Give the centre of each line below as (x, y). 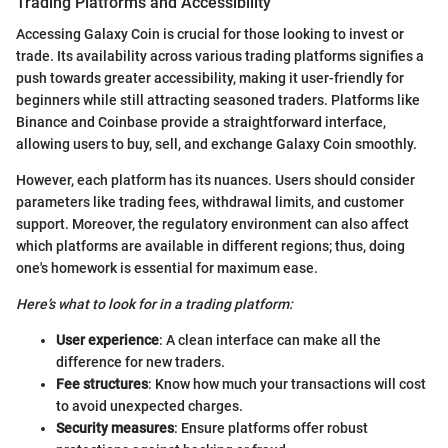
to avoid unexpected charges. (149, 405)
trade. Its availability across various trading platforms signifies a (220, 55)
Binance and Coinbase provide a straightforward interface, (201, 121)
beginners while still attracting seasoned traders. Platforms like (218, 99)
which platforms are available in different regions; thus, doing (210, 245)
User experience (107, 339)
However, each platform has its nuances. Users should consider (215, 179)
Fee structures (102, 383)
